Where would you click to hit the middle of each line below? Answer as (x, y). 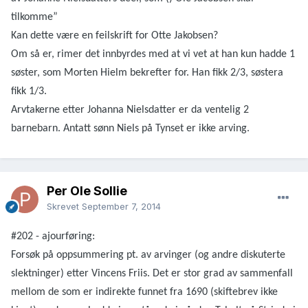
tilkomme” (34, 18)
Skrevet (64, 207)
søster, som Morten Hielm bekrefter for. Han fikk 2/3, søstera (147, 73)
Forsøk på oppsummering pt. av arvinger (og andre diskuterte (148, 255)
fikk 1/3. (29, 92)
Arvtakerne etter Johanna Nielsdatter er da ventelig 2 (130, 110)
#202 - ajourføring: (53, 237)
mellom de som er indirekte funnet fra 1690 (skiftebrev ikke (144, 293)
